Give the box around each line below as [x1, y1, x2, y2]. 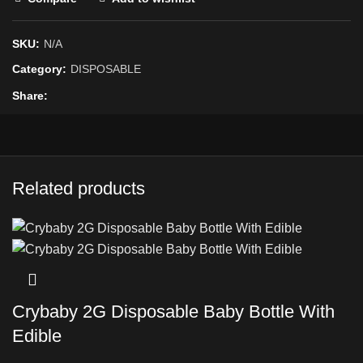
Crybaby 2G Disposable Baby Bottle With [12, 301, 335, 322]
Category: [12, 62, 70, 76]
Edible [12, 326, 62, 347]
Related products [12, 177, 145, 199]
